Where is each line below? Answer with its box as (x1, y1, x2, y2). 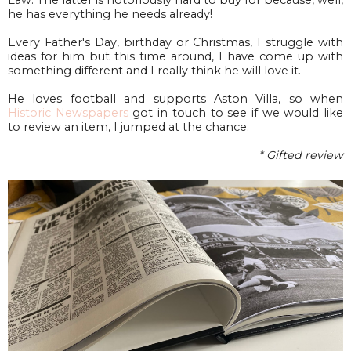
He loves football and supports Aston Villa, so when (8, 91, 343, 106)
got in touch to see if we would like (128, 105, 344, 120)
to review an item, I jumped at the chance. (8, 119, 249, 134)
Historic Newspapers (8, 105, 128, 120)
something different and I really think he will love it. (8, 63, 301, 78)
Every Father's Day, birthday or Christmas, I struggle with (8, 34, 343, 49)
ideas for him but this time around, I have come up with (8, 49, 343, 63)
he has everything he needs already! (8, 6, 212, 21)
